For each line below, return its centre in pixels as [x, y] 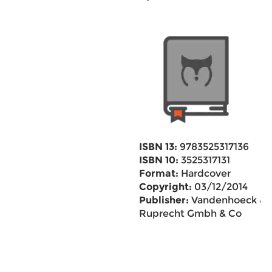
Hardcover [204, 173]
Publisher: [164, 200]
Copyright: [165, 187]
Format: [158, 173]
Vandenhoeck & [227, 200]
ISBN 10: [158, 160]
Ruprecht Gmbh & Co [190, 213]
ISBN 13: [158, 147]
